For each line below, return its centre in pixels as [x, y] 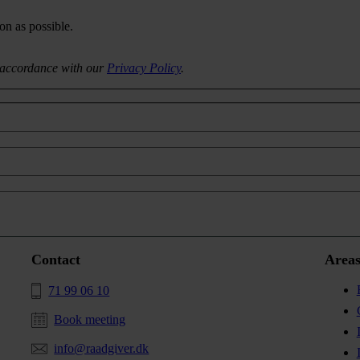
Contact [56, 260]
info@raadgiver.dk [102, 349]
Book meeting [90, 320]
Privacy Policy [144, 67]
